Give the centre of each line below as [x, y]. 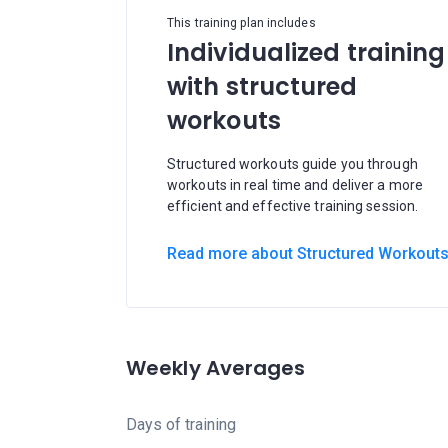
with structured [262, 86]
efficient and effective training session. [293, 206]
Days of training [181, 424]
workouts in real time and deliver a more [295, 185]
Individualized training [306, 52]
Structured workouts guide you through [292, 164]
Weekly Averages [216, 368]
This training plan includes [241, 23]
